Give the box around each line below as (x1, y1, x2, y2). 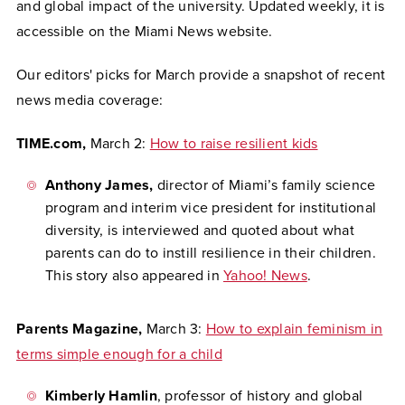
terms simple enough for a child (16, 345, 222, 363)
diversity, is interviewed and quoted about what (45, 221, 354, 240)
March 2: (89, 135, 150, 153)
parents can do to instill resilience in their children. (45, 244, 376, 262)
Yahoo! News (223, 267, 307, 285)
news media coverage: (16, 91, 167, 109)
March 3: (146, 320, 206, 338)
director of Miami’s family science (156, 176, 376, 194)
